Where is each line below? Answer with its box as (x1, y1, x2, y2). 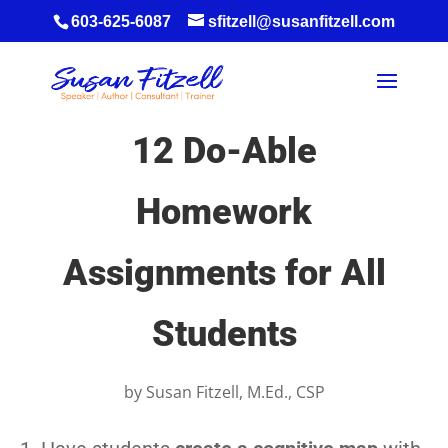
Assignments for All (62, 252, 386, 294)
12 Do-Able (131, 130, 317, 172)
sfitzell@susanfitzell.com (207, 13, 395, 30)
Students (151, 313, 297, 355)
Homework (136, 191, 312, 233)
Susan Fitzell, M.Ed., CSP (145, 381, 325, 403)
